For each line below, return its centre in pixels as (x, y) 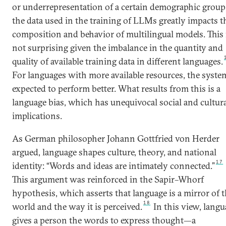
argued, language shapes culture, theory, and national (114, 152)
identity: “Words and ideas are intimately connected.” (114, 166)
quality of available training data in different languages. (118, 61)
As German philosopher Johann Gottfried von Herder (116, 138)
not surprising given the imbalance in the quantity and (118, 48)
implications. (37, 116)
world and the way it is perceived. (77, 207)
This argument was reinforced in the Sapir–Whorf (108, 179)
